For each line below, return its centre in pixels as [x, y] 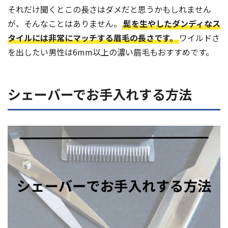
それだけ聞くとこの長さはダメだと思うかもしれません [109, 9]
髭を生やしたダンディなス [172, 24]
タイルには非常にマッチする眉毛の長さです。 [93, 38]
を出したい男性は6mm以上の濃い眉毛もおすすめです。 [111, 52]
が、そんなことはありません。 [65, 24]
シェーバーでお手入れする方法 [100, 94]
